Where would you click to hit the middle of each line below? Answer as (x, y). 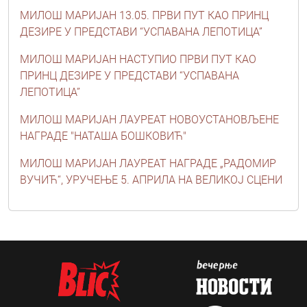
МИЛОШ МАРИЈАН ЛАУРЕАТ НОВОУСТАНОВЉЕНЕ (149, 119)
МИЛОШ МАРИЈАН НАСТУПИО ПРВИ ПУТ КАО (138, 59)
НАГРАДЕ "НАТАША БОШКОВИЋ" (103, 136)
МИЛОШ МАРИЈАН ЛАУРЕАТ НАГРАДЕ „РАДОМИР (148, 163)
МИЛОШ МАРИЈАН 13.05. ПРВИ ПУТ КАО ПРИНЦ (144, 15)
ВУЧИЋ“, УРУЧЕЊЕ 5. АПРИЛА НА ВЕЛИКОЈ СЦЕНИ (151, 180)
